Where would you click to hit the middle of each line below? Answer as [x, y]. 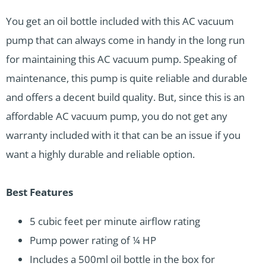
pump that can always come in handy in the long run [125, 40]
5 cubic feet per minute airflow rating [115, 221]
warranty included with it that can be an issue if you [123, 135]
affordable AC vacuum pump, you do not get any [117, 116]
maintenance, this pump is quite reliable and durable [127, 78]
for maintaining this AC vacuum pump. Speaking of [121, 59]
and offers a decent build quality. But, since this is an [125, 97]
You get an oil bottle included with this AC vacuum [120, 21]
